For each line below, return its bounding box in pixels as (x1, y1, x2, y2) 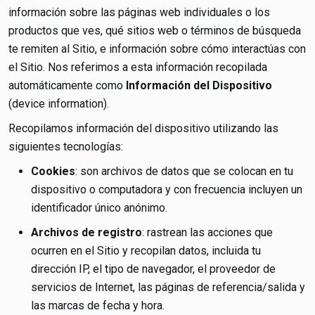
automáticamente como (8, 79, 126, 92)
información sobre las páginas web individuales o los (8, 6, 270, 19)
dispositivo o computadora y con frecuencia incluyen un (31, 183, 302, 196)
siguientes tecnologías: (8, 140, 123, 153)
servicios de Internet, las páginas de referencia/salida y (31, 281, 305, 294)
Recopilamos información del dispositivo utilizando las (8, 122, 278, 135)
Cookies (31, 165, 75, 178)
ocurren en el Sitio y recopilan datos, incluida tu (31, 244, 261, 257)
